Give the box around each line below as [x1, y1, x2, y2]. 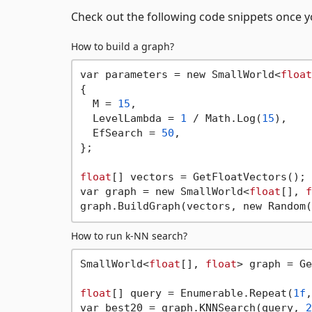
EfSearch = [79, 127, 162, 140]
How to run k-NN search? [71, 228, 187, 242]
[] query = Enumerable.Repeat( [111, 287, 293, 300]
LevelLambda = [79, 112, 180, 125]
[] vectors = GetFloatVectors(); [111, 171, 306, 184]
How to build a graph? [71, 39, 174, 53]
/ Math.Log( [186, 112, 262, 125]
